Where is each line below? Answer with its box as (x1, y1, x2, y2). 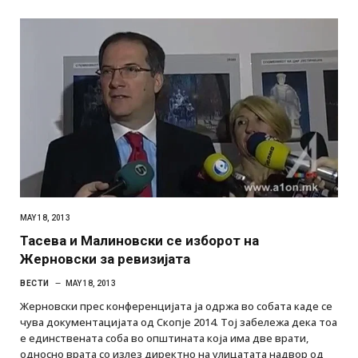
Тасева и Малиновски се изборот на (20, 233, 259, 249)
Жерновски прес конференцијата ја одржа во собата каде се (20, 299, 332, 313)
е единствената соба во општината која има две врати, (20, 331, 308, 345)
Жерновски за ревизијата (20, 251, 190, 267)
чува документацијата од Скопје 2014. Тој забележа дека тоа (20, 315, 337, 329)
